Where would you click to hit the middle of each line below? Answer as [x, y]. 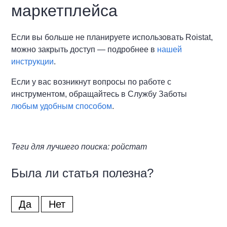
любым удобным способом [62, 106]
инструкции [33, 62]
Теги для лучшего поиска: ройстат [79, 147]
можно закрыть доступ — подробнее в [84, 50]
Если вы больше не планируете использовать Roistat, [112, 37]
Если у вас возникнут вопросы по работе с [91, 82]
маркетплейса [65, 11]
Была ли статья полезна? [83, 173]
